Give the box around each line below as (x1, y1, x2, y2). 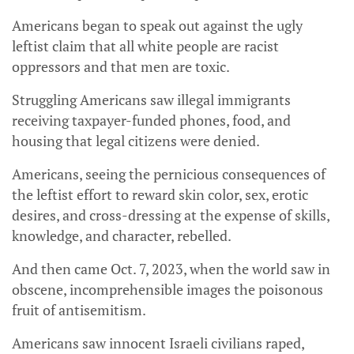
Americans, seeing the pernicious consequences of (12, 164, 326, 184)
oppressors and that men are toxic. (12, 57, 230, 77)
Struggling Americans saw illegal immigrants (12, 90, 291, 110)
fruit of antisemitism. (12, 300, 146, 320)
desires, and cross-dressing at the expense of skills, (12, 205, 330, 225)
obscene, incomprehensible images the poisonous (12, 280, 323, 299)
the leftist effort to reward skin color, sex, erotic (12, 185, 308, 205)
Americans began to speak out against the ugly (12, 16, 303, 36)
